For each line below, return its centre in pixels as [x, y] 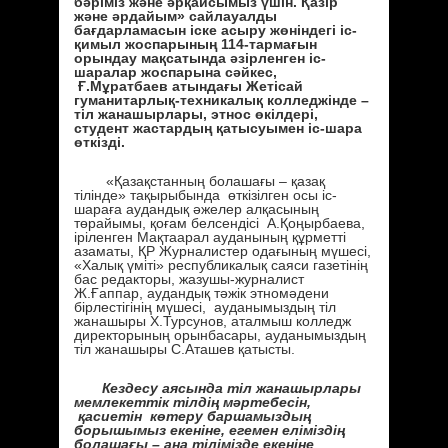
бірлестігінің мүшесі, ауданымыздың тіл [205, 306]
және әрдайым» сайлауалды [175, 15]
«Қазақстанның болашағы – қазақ [199, 180]
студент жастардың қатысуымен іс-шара [218, 127]
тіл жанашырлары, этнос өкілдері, [196, 113]
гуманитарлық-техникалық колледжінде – [221, 99]
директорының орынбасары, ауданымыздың [220, 334]
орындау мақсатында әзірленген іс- [200, 57]
